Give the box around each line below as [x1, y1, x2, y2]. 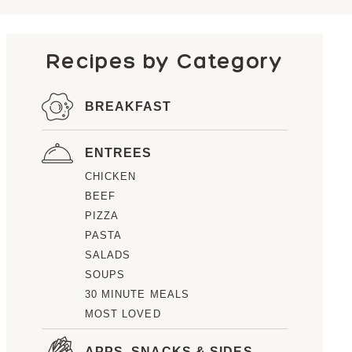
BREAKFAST [84, 99, 172, 113]
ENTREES [84, 145, 152, 159]
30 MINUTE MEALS [84, 288, 190, 300]
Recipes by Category [46, 46, 284, 74]
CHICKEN [84, 170, 137, 182]
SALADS [84, 248, 131, 261]
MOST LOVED [84, 307, 161, 320]
